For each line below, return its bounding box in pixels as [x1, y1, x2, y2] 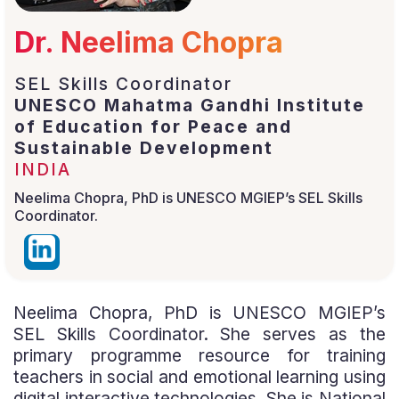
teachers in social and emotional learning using [13, 366, 386, 387]
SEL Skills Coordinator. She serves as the [13, 323, 386, 345]
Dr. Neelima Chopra [14, 25, 283, 60]
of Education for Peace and [14, 116, 292, 137]
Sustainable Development [14, 137, 273, 159]
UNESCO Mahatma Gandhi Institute [14, 94, 365, 116]
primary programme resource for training [13, 345, 386, 366]
